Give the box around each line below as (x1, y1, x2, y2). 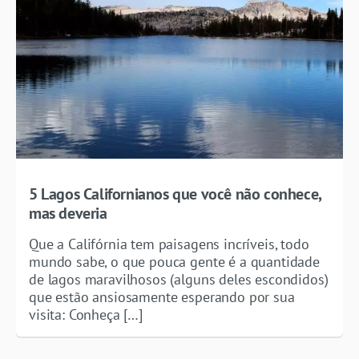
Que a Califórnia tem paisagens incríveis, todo (29, 235, 309, 254)
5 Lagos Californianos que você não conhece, (29, 184, 321, 205)
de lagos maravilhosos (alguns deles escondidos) (29, 270, 329, 289)
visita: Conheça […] (29, 305, 143, 325)
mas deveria (29, 203, 107, 224)
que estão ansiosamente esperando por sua (29, 288, 295, 307)
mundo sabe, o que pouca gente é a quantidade (29, 252, 320, 272)
